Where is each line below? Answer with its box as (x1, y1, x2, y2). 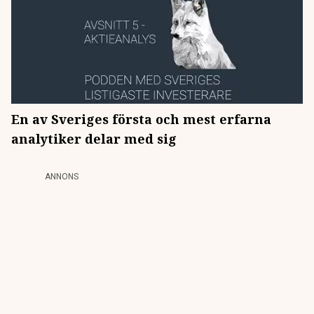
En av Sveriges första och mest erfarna (11, 111, 271, 128)
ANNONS (45, 172, 78, 182)
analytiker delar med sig (11, 130, 177, 147)
